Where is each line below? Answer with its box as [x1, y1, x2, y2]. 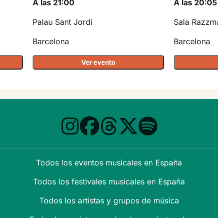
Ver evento [81, 58, 115, 67]
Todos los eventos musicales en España [36, 158, 182, 168]
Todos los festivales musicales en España [33, 177, 185, 187]
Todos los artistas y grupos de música [39, 196, 179, 206]
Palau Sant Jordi [33, 17, 92, 27]
